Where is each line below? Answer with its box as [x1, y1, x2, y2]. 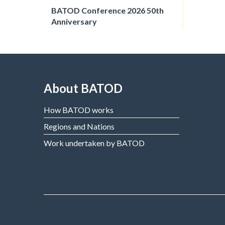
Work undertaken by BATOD [44, 138, 145, 148]
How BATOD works [44, 105, 114, 115]
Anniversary [51, 17, 97, 26]
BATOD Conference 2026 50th [51, 6, 164, 15]
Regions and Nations [44, 122, 115, 131]
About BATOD [44, 81, 123, 95]
